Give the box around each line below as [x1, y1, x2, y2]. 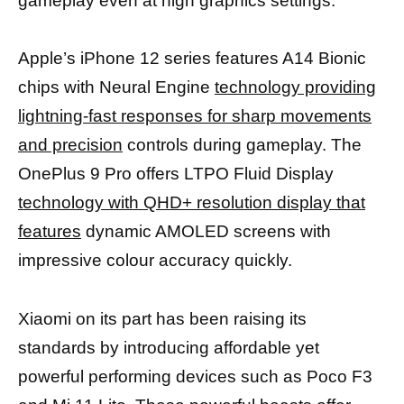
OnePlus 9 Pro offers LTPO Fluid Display [18, 164, 334, 184]
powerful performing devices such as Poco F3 [18, 366, 372, 386]
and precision [18, 135, 123, 155]
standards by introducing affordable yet [18, 337, 319, 357]
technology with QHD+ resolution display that [18, 193, 365, 213]
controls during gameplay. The [123, 135, 362, 155]
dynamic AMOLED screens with [81, 222, 331, 242]
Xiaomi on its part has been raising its [18, 308, 307, 328]
